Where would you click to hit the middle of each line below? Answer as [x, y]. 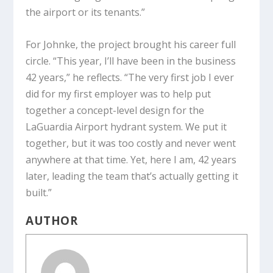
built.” [39, 193]
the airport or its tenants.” [86, 12]
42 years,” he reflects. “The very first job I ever [130, 78]
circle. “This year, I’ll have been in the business [131, 61]
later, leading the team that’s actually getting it [132, 176]
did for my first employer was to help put [119, 94]
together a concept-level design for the [115, 111]
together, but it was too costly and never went [131, 144]
